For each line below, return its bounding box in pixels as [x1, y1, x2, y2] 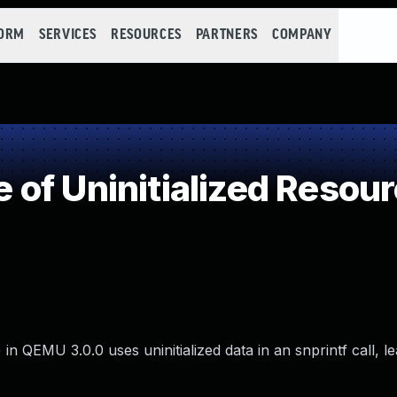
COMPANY [271, 27, 332, 43]
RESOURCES [111, 27, 182, 43]
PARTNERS [195, 27, 258, 43]
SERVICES [38, 27, 97, 43]
